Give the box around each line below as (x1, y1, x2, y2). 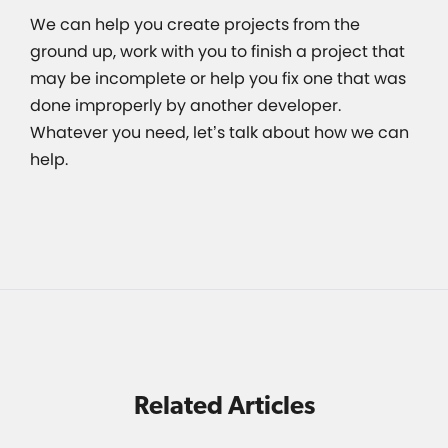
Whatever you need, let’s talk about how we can (30, 121, 409, 145)
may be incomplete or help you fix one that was (30, 67, 406, 91)
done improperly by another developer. (30, 94, 341, 118)
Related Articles (133, 390, 315, 421)
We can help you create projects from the (30, 13, 360, 37)
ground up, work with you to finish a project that (30, 40, 405, 64)
